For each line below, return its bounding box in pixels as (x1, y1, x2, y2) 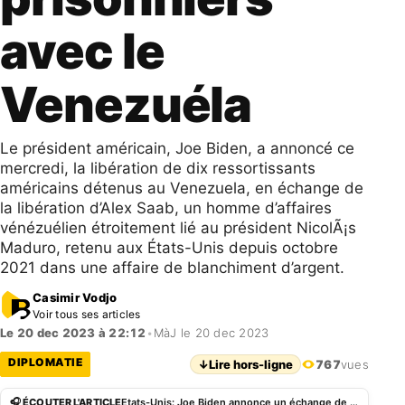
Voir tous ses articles (33, 306, 141, 321)
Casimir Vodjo (33, 289, 118, 305)
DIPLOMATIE (8, 355, 82, 369)
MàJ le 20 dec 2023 (153, 325, 269, 340)
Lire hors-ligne (209, 357, 294, 372)
